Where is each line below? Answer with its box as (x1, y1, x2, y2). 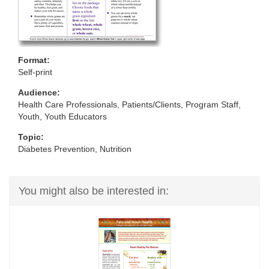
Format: (18, 56, 50, 65)
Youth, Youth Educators (18, 112, 107, 121)
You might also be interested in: (19, 185, 169, 198)
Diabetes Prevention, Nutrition (18, 144, 131, 154)
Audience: (18, 88, 60, 97)
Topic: (18, 132, 44, 142)
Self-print (18, 68, 52, 77)
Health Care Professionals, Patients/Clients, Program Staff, (18, 100, 241, 109)
